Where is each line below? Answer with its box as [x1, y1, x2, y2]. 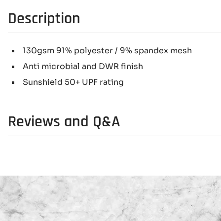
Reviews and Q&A [8, 111, 120, 132]
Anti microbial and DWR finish [23, 61, 143, 72]
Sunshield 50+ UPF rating [23, 77, 124, 87]
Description [8, 8, 80, 29]
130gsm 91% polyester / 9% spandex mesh [23, 45, 192, 56]
